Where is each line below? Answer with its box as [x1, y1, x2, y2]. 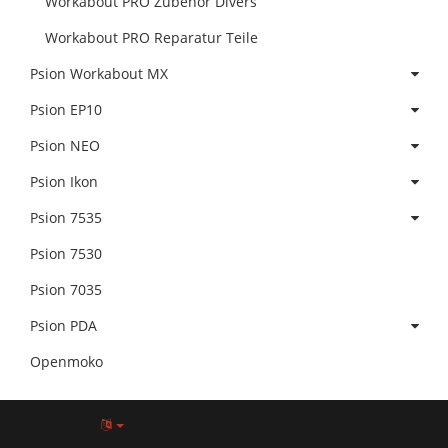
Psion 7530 [30, 244, 102, 264]
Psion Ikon [30, 172, 98, 192]
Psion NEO [30, 136, 100, 156]
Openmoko [30, 352, 103, 372]
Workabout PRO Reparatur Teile [45, 28, 258, 48]
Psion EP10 [30, 100, 102, 120]
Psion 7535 [30, 208, 102, 228]
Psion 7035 [30, 280, 102, 300]
